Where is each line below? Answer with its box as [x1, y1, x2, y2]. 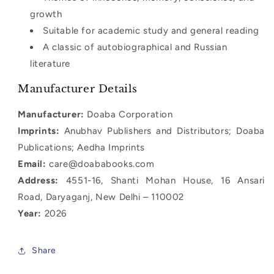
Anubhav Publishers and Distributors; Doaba [59, 125, 265, 136]
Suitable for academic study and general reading [43, 24, 259, 36]
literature [30, 57, 70, 69]
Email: [18, 158, 46, 169]
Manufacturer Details [18, 82, 138, 95]
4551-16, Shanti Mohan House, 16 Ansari [58, 174, 265, 186]
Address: [18, 174, 59, 186]
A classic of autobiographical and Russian [43, 41, 228, 53]
